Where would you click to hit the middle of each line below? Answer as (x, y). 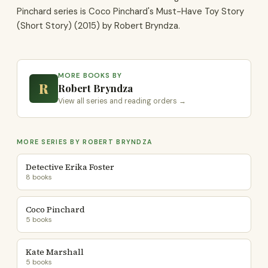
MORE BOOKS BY (90, 76)
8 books (39, 177)
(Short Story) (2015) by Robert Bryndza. (98, 26)
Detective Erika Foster (70, 167)
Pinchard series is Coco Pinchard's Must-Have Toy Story (130, 11)
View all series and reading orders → (122, 101)
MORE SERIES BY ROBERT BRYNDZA (85, 142)
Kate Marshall (55, 252)
